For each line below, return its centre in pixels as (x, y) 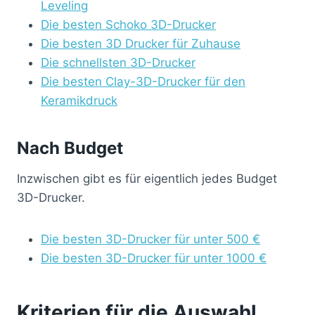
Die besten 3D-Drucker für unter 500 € (150, 239)
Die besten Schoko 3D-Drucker (128, 24)
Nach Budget (70, 148)
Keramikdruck (79, 100)
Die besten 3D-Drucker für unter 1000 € (154, 258)
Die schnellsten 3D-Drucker (118, 62)
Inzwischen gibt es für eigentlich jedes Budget (147, 178)
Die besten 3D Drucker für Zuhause (141, 43)
